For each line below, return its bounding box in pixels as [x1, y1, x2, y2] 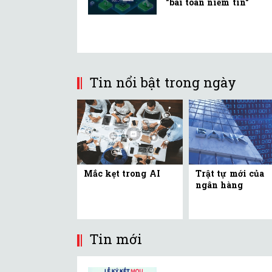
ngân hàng [195, 179, 243, 191]
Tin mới [89, 230, 143, 248]
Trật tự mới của [195, 168, 264, 180]
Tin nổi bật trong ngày [89, 73, 236, 91]
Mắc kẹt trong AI [84, 168, 160, 180]
